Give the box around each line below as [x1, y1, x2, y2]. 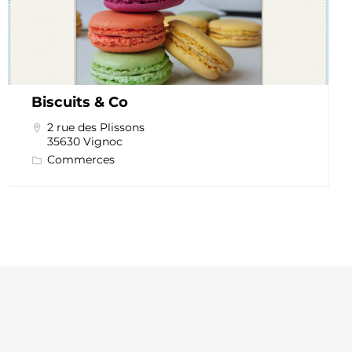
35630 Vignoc [46, 134, 123, 149]
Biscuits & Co [31, 93, 128, 112]
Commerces [46, 152, 115, 167]
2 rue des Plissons [46, 120, 145, 135]
